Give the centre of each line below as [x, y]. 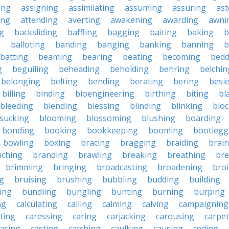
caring [85, 216]
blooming [58, 118]
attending [39, 20]
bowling [18, 143]
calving [155, 204]
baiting [163, 32]
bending [104, 81]
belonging [21, 81]
